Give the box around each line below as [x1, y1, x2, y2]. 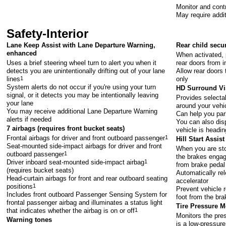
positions [7, 183, 33, 191]
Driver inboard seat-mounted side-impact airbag [7, 158, 145, 166]
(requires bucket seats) [7, 166, 74, 175]
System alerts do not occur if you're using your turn [7, 83, 156, 91]
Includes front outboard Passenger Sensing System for [7, 191, 167, 199]
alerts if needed [7, 116, 52, 124]
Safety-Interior [7, 27, 89, 41]
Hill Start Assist [176, 135, 225, 143]
